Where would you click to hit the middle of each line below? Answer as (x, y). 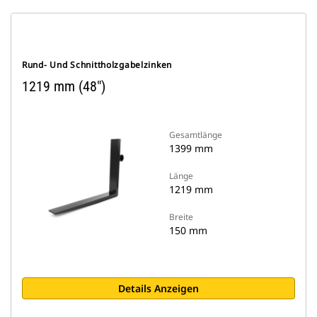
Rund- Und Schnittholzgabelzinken (97, 65)
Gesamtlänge (196, 135)
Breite (181, 217)
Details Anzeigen (158, 288)
